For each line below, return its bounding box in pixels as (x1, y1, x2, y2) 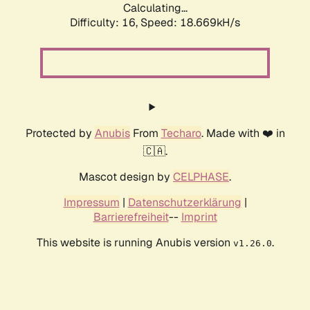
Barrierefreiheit (93, 210, 169, 225)
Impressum (63, 195, 120, 210)
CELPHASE (173, 170, 229, 185)
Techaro (161, 126, 201, 141)
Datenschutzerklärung (127, 195, 241, 210)
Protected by (25, 126, 95, 141)
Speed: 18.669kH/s (140, 15, 240, 30)
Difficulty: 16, (70, 15, 140, 30)
